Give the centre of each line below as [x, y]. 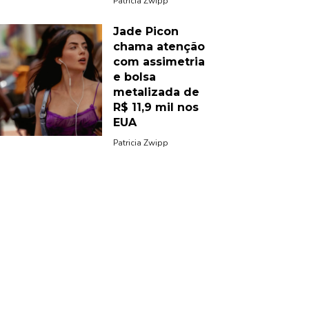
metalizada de [156, 92]
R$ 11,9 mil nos [156, 108]
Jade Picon [146, 32]
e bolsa [134, 77]
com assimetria [159, 62]
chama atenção [159, 47]
